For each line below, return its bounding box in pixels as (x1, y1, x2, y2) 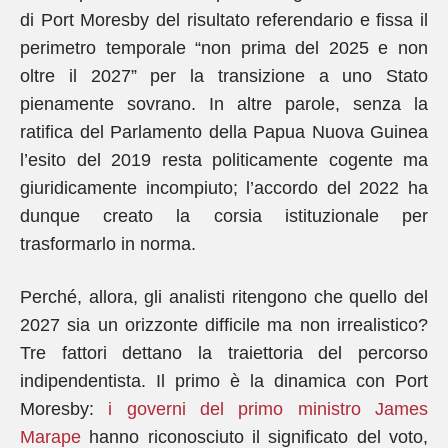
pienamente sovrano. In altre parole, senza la (20, 94, 428, 114)
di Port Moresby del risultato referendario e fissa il (20, 10, 428, 30)
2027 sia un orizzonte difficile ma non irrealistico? (20, 315, 428, 335)
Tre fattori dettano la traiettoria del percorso (20, 343, 428, 363)
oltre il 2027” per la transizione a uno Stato (20, 66, 428, 86)
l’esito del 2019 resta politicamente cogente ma (20, 150, 428, 170)
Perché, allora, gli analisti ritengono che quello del (20, 287, 428, 307)
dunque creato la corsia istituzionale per (20, 206, 428, 226)
